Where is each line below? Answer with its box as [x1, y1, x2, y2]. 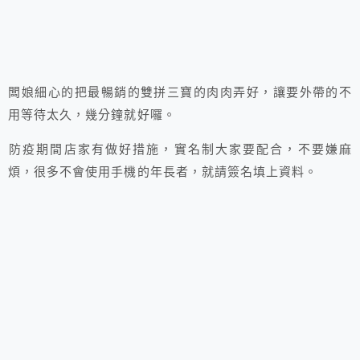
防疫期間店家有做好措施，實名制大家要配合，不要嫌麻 [8, 143, 352, 157]
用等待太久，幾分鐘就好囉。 [8, 108, 176, 122]
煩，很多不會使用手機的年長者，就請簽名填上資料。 [8, 166, 318, 179]
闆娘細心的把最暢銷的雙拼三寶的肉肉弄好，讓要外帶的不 [8, 86, 352, 100]
